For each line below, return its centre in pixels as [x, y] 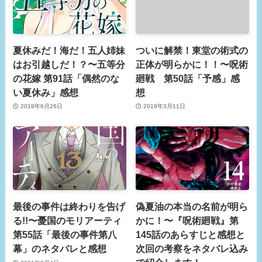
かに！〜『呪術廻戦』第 [187, 221]
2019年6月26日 [41, 106]
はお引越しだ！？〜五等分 [69, 64]
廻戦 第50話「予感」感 [188, 78]
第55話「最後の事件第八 [65, 235]
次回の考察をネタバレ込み [192, 249]
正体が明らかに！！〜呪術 [192, 64]
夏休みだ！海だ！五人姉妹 [69, 50]
